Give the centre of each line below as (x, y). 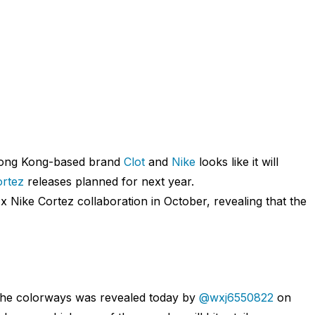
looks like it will (237, 162)
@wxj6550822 (236, 298)
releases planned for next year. (109, 182)
